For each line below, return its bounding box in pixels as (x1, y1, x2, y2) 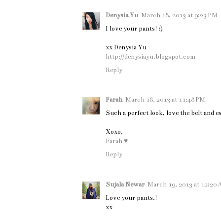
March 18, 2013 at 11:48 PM (125, 96, 205, 104)
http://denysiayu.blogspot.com (106, 52, 195, 61)
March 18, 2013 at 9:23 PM (141, 11, 218, 19)
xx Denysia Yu (106, 43, 147, 51)
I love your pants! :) (106, 24, 163, 33)
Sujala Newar (106, 180, 145, 188)
